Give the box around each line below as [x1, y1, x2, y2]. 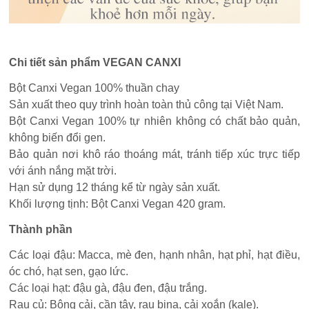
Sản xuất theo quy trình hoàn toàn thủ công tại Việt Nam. [9, 98, 284, 110]
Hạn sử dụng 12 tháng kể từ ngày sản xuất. [9, 181, 221, 193]
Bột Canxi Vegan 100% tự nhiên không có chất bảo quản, [9, 114, 300, 127]
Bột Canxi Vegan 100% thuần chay [9, 81, 180, 94]
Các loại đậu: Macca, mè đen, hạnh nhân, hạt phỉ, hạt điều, [9, 248, 300, 261]
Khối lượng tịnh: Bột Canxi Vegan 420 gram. [9, 197, 226, 210]
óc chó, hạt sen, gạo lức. [9, 265, 129, 277]
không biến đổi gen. [9, 131, 106, 143]
